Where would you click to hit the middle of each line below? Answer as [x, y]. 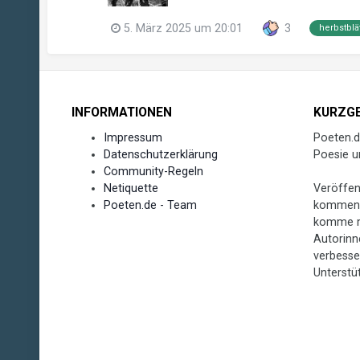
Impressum [133, 137]
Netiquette [131, 188]
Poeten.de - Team [150, 205]
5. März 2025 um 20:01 [183, 28]
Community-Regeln [153, 171]
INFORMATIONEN [121, 112]
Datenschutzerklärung [160, 154]
